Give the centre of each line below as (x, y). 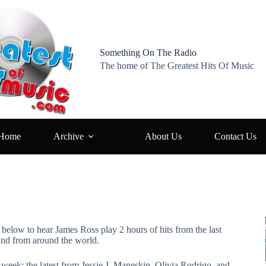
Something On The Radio (148, 52)
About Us (163, 136)
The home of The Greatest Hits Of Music (177, 66)
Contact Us (235, 136)
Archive (69, 136)
